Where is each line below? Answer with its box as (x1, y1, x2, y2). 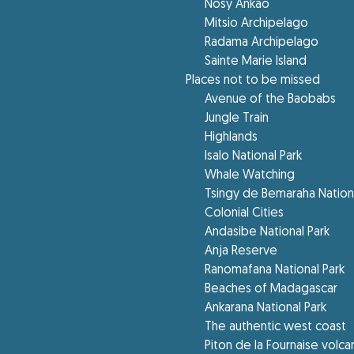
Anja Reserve (205, 245, 278, 258)
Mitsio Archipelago (205, 17, 309, 30)
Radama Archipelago (205, 36, 319, 49)
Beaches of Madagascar (205, 283, 338, 296)
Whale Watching (205, 169, 296, 182)
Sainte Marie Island (205, 55, 307, 68)
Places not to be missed (186, 74, 321, 87)
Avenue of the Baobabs (205, 93, 337, 106)
